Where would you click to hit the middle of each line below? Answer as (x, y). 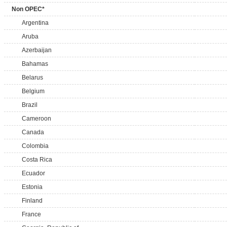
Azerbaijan (37, 50)
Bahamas (35, 64)
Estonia (32, 187)
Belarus (32, 78)
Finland (32, 201)
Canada (33, 132)
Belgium (33, 91)
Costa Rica (37, 160)
